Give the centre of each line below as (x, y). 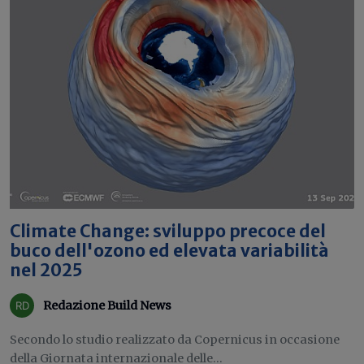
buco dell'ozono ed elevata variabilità (169, 251)
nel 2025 (46, 271)
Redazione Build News (107, 305)
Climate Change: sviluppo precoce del (168, 232)
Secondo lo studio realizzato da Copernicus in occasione (175, 340)
